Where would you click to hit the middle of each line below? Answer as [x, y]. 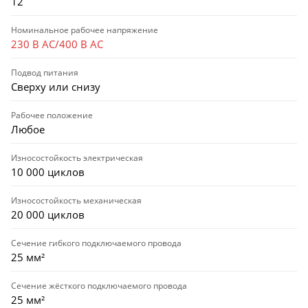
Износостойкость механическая [76, 200]
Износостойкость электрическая [77, 157]
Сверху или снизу [56, 86]
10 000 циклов [48, 172]
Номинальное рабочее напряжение [85, 30]
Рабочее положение [52, 115]
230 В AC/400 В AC [57, 44]
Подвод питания [45, 72]
